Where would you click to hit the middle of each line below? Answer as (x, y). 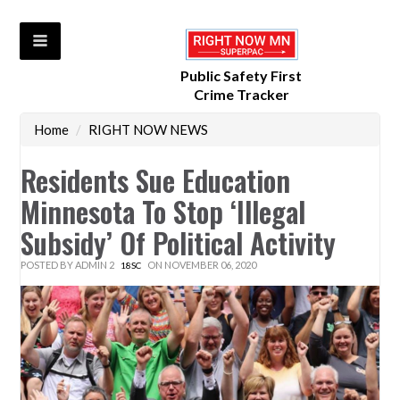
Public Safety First (242, 76)
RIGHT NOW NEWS (149, 130)
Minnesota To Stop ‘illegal (163, 212)
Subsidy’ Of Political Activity (179, 243)
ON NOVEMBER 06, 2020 (201, 265)
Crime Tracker (241, 95)
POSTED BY (48, 265)
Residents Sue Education (156, 180)
